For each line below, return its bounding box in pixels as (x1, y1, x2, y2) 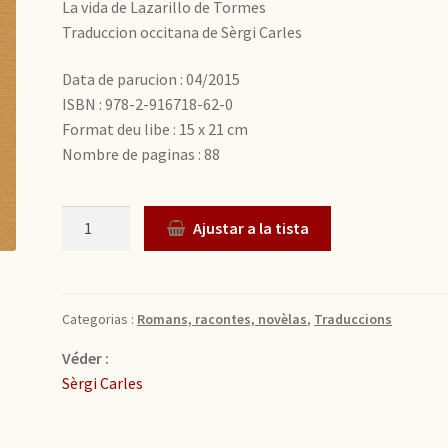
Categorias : (62, 309, 138, 328)
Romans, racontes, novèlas (137, 309, 308, 328)
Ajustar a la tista (192, 217, 309, 238)
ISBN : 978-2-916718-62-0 (62, 94, 234, 115)
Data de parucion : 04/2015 (62, 69, 241, 90)
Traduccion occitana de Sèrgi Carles (62, 21, 303, 42)
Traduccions (314, 309, 393, 328)
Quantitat (62, 207, 132, 228)
